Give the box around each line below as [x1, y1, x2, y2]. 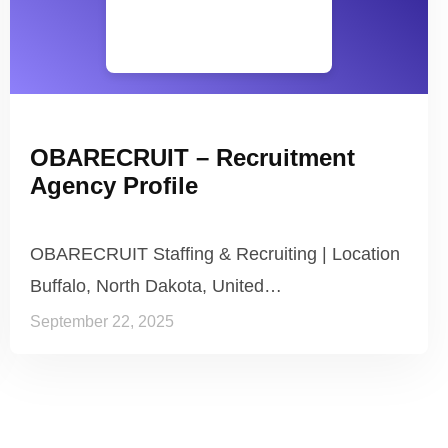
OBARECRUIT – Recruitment [30, 143, 355, 171]
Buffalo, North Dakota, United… [30, 275, 282, 296]
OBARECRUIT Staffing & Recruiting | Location [30, 243, 400, 264]
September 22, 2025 [30, 312, 174, 330]
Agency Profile [30, 171, 198, 199]
